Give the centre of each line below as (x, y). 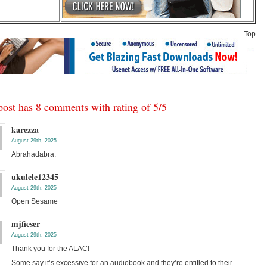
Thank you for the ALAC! (50, 249)
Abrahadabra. (34, 154)
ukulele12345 (35, 177)
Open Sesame (35, 201)
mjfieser (26, 224)
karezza (25, 130)
